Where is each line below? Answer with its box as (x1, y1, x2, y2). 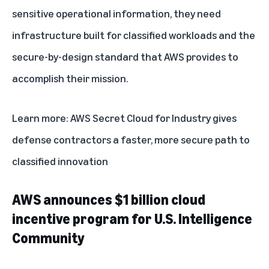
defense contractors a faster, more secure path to (12, 133, 250, 147)
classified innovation (12, 154, 108, 168)
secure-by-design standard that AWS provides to (12, 50, 238, 64)
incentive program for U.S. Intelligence (12, 210, 252, 228)
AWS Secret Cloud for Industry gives (70, 111, 237, 125)
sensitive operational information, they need (12, 7, 221, 20)
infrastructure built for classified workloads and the (12, 28, 255, 42)
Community (12, 229, 85, 247)
